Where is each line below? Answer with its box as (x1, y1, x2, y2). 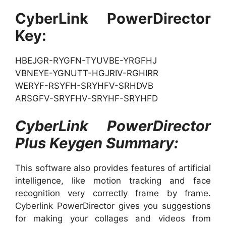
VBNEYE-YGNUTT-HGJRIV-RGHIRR (15, 68, 158, 78)
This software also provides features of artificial (15, 163, 211, 174)
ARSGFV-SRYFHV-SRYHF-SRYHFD (15, 93, 158, 103)
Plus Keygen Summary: (15, 134, 179, 152)
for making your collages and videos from (15, 213, 211, 224)
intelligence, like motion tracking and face (15, 176, 211, 186)
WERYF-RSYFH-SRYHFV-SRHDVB (15, 80, 153, 91)
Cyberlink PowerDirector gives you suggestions (15, 201, 211, 211)
